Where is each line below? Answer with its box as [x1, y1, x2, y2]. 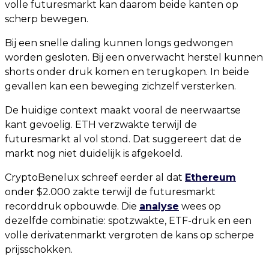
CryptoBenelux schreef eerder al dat [5, 172, 185, 183]
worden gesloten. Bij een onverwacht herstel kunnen [5, 52, 263, 63]
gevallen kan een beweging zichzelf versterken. [5, 80, 236, 92]
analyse [139, 201, 179, 212]
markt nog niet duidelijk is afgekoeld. [5, 148, 183, 159]
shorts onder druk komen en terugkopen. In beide [5, 66, 249, 77]
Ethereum [185, 172, 236, 183]
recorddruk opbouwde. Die [5, 201, 139, 212]
